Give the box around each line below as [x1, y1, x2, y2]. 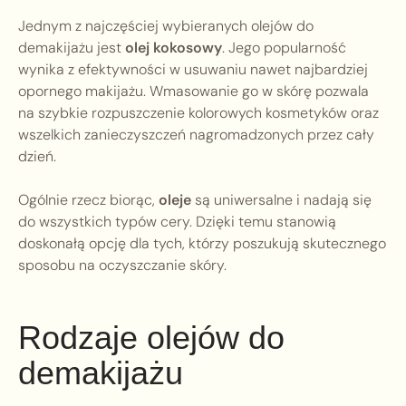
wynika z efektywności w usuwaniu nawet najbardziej [18, 60, 368, 80]
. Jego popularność [222, 38, 346, 58]
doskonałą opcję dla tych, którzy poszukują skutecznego [18, 234, 386, 254]
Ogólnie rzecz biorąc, [18, 190, 159, 210]
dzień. [18, 147, 56, 167]
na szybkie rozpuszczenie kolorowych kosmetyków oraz [18, 103, 379, 123]
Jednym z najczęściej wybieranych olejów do [18, 16, 314, 36]
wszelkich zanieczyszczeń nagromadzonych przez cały [18, 125, 374, 145]
